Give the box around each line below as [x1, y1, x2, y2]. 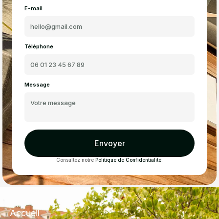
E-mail [24, 4, 43, 12]
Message [24, 81, 50, 88]
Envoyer [94, 138, 125, 148]
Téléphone [24, 43, 53, 50]
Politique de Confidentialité [95, 156, 161, 163]
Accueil [10, 207, 40, 218]
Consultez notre [56, 156, 95, 163]
